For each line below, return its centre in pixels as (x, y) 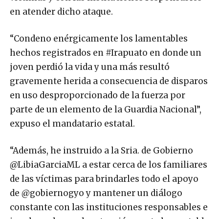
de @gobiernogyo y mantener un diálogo (96, 193)
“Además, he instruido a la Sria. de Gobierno (101, 151)
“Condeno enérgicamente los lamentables (99, 39)
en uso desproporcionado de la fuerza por (98, 96)
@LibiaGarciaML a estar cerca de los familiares (109, 165)
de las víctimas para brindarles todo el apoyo (104, 179)
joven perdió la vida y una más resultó (90, 67)
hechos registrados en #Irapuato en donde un (106, 53)
